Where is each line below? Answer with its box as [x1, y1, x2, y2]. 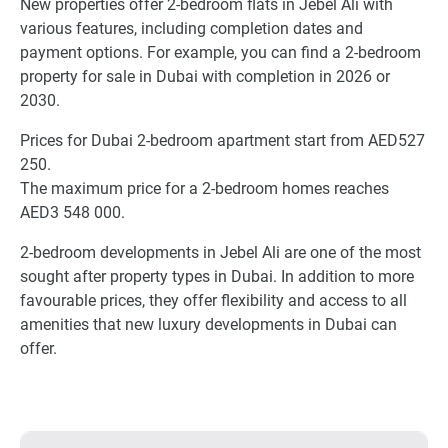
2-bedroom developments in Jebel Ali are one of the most [20, 243, 421, 263]
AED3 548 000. [20, 203, 125, 223]
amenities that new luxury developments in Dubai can [20, 315, 397, 335]
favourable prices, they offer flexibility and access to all [20, 291, 407, 311]
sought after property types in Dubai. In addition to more [20, 267, 414, 287]
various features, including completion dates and [20, 19, 363, 39]
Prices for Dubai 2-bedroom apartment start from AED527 [20, 131, 425, 151]
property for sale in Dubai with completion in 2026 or [20, 67, 390, 87]
